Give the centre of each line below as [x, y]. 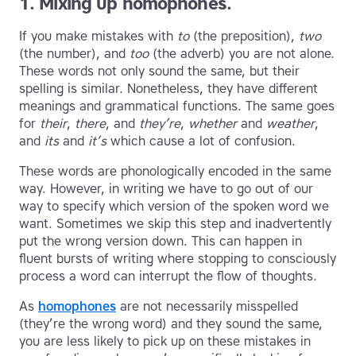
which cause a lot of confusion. [201, 141]
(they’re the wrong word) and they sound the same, [171, 324]
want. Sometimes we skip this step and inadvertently [175, 224]
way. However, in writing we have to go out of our [166, 189]
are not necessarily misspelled [207, 307]
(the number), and [74, 54]
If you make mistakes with [98, 37]
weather [290, 124]
